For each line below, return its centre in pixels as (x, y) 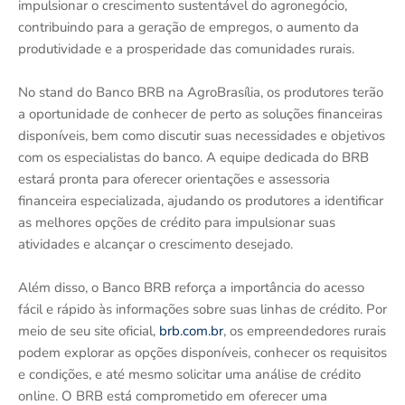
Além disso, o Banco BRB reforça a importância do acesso (191, 288)
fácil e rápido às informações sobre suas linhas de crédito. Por (202, 310)
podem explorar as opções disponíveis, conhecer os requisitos (202, 353)
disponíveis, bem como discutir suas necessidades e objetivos (202, 136)
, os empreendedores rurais (305, 331)
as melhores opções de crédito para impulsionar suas (177, 223)
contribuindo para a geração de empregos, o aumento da (188, 28)
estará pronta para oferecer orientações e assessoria (174, 179)
